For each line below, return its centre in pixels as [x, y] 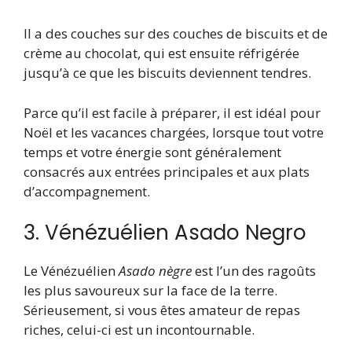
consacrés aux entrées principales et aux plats [167, 171]
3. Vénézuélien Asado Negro [165, 233]
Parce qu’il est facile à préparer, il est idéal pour [172, 112]
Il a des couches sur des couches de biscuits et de [176, 34]
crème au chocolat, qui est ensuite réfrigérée [161, 53]
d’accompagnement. [87, 191]
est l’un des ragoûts [254, 271]
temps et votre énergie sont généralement [152, 152]
